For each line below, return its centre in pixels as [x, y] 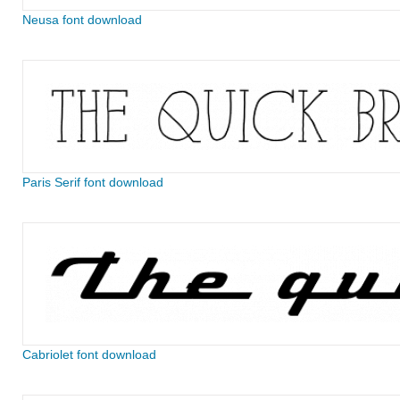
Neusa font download [82, 20]
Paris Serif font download [92, 182]
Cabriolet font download [89, 354]
